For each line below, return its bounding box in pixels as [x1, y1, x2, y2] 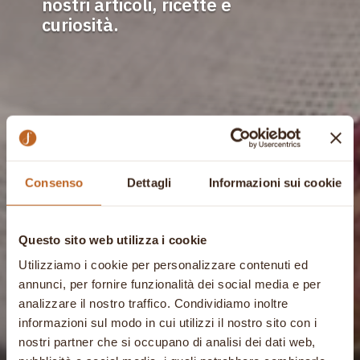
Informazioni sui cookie [208, 175, 342, 190]
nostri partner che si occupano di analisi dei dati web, [18, 334, 316, 349]
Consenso [25, 175, 84, 190]
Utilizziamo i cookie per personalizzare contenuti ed [18, 257, 308, 272]
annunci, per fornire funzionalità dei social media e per [18, 276, 321, 291]
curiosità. [41, 13, 119, 36]
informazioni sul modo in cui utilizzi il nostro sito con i [18, 315, 317, 329]
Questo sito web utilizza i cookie [18, 232, 207, 247]
